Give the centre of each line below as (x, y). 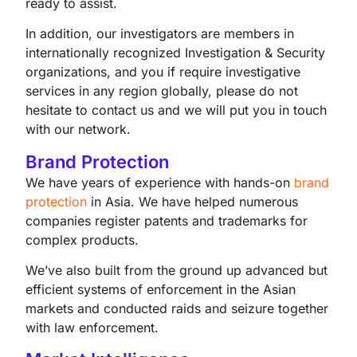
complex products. (82, 239)
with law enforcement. (92, 327)
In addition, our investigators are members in (160, 34)
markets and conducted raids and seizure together (177, 308)
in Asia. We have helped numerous (192, 201)
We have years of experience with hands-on (160, 182)
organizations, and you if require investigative (163, 72)
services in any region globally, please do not (162, 91)
